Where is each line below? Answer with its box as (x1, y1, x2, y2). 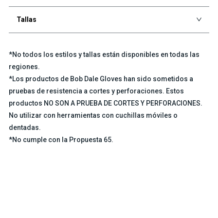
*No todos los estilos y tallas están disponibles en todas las (8, 50, 200, 58)
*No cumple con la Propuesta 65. (8, 135, 113, 144)
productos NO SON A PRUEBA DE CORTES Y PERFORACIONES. (8, 99, 202, 107)
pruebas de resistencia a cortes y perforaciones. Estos (8, 87, 184, 95)
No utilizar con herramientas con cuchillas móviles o (8, 111, 178, 119)
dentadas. (8, 123, 41, 131)
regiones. (8, 62, 40, 71)
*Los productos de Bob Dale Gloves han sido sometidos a (8, 74, 193, 83)
